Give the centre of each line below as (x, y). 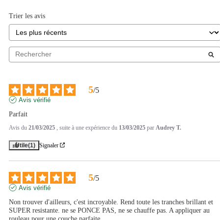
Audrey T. (168, 127)
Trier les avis (27, 16)
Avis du (19, 127)
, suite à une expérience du (88, 127)
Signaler (49, 145)
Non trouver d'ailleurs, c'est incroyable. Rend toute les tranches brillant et (111, 202)
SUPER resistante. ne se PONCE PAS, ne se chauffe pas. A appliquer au (109, 210)
